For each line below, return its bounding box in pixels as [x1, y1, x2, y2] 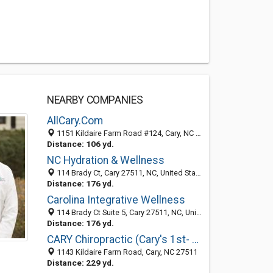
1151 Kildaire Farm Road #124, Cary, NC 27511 [54, 129, 196, 138]
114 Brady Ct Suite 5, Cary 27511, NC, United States [54, 208, 196, 217]
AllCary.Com [46, 115, 103, 127]
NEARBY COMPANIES [46, 94, 143, 106]
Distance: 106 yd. [46, 139, 114, 149]
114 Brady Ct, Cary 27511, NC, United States [54, 168, 196, 177]
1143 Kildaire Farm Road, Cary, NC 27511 [54, 247, 197, 257]
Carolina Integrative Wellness [46, 194, 185, 206]
